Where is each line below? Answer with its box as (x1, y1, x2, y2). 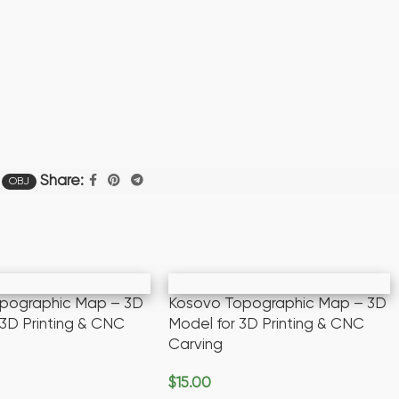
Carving (168, 338, 224, 354)
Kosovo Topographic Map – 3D (168, 297, 387, 313)
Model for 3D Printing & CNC (168, 317, 365, 333)
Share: (40, 173, 84, 189)
